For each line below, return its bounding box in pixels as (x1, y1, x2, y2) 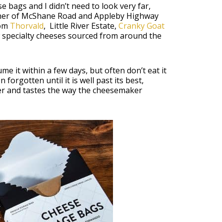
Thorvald (9, 20, 44, 31)
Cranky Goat (118, 20, 165, 31)
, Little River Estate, (43, 20, 118, 31)
